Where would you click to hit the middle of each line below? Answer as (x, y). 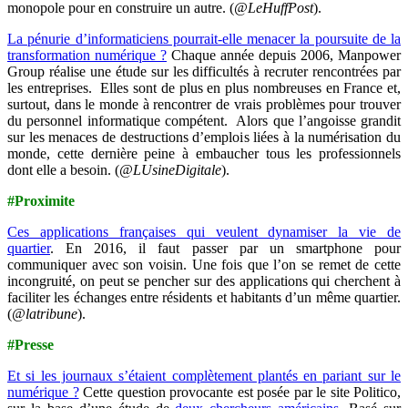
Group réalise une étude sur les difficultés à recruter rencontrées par (204, 71)
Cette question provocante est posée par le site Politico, (240, 392)
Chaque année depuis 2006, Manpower (284, 55)
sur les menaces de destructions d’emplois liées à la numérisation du (204, 137)
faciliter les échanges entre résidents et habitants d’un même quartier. (204, 297)
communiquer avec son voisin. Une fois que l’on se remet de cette (204, 264)
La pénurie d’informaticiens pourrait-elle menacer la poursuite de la (204, 38)
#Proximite (41, 200)
